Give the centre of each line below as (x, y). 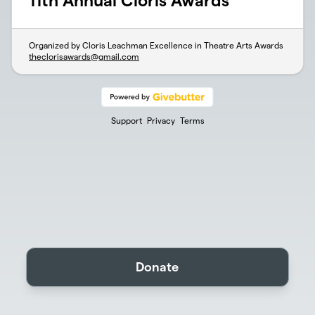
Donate (157, 267)
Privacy (161, 121)
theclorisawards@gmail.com (84, 57)
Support (126, 121)
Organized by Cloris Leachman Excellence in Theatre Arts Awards (156, 45)
